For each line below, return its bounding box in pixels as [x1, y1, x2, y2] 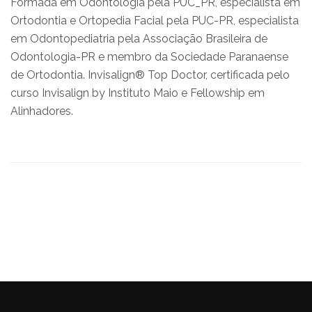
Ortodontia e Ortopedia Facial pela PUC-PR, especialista [10, 13, 299, 27]
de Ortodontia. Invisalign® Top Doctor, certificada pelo [10, 68, 290, 81]
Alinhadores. [10, 104, 73, 118]
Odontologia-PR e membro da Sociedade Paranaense [10, 49, 288, 63]
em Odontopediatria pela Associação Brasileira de [10, 31, 267, 45]
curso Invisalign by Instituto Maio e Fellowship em [10, 86, 265, 100]
